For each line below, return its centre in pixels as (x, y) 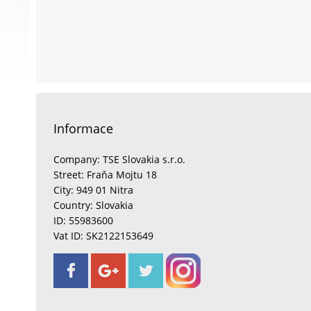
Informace (83, 129)
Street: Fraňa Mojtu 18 (105, 175)
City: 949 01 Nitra (93, 190)
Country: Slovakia (93, 205)
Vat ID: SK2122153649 (103, 236)
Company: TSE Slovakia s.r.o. (119, 160)
